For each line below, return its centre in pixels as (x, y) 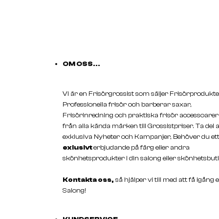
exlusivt (78, 147)
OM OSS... (81, 64)
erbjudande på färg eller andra (142, 147)
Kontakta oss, (88, 180)
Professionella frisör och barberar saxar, (127, 104)
